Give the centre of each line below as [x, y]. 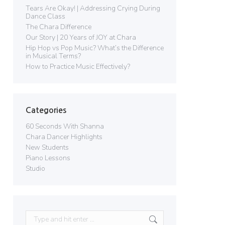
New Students [47, 147]
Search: [37, 214]
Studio [35, 168]
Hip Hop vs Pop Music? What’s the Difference [95, 48]
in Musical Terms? [53, 56]
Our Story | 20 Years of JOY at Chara [81, 37]
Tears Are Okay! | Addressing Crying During [93, 8]
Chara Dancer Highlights [64, 137]
